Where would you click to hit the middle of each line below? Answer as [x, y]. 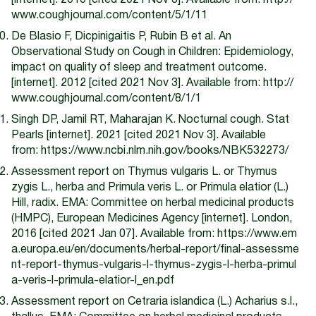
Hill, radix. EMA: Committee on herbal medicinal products [153, 203]
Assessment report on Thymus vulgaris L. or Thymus [144, 172]
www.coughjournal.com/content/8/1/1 [106, 99]
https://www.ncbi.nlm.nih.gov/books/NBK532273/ [165, 151]
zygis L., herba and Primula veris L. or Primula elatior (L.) [150, 188]
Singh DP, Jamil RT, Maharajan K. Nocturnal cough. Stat [150, 120]
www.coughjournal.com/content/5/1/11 [109, 16]
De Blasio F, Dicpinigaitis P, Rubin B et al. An [121, 37]
